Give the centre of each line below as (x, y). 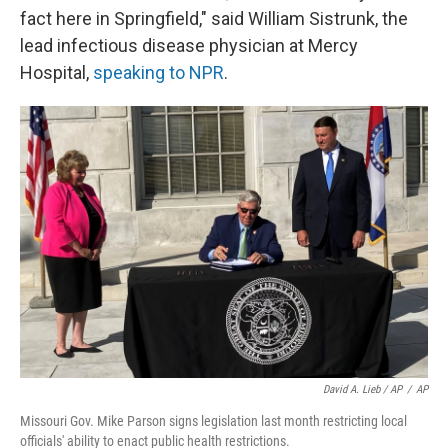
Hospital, (56, 72)
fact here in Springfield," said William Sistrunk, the (214, 18)
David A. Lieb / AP (362, 389)
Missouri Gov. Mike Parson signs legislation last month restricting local (213, 421)
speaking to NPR (158, 72)
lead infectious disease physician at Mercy (189, 45)
